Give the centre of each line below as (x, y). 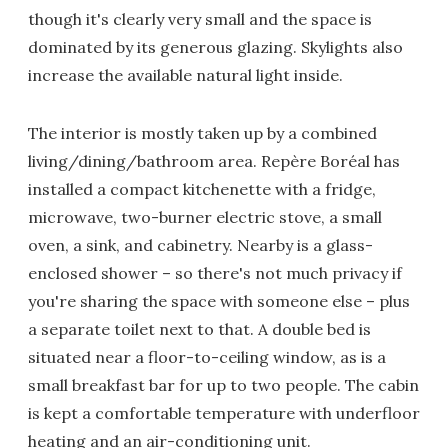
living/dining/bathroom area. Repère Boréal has (214, 161)
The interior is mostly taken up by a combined (202, 133)
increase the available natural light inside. (185, 75)
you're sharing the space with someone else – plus (219, 301)
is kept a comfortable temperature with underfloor (224, 413)
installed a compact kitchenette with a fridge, (202, 189)
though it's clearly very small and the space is (200, 19)
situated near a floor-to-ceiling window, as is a (207, 357)
